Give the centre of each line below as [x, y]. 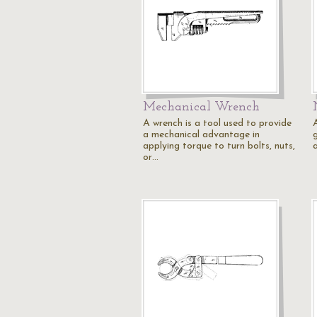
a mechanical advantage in [201, 135]
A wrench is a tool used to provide [217, 123]
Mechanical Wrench [201, 107]
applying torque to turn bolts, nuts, [219, 146]
